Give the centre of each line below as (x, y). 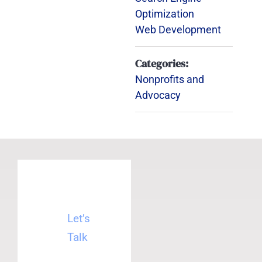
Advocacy (158, 95)
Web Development (178, 30)
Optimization (164, 14)
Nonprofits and (169, 79)
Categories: (161, 63)
